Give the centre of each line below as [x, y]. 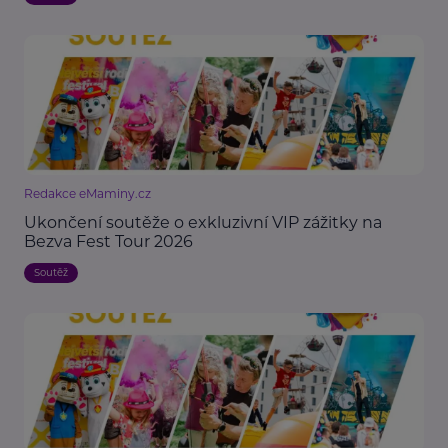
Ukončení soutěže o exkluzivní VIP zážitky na [203, 223]
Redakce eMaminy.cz [87, 194]
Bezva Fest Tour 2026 [108, 242]
